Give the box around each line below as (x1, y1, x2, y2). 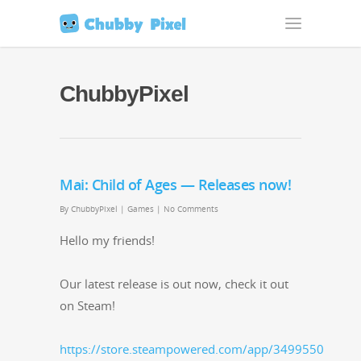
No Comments (164, 203, 218, 214)
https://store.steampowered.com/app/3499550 (60, 341, 324, 357)
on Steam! (60, 297, 115, 313)
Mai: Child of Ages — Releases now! (60, 175, 291, 194)
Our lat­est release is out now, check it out (60, 276, 288, 292)
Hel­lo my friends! (60, 232, 155, 248)
